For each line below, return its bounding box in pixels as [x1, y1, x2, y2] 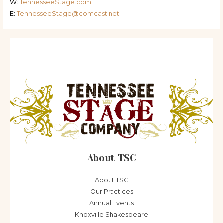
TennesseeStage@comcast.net [16, 9, 119, 17]
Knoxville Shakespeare [75, 210, 148, 218]
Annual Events [89, 199, 134, 207]
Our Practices [90, 187, 133, 195]
